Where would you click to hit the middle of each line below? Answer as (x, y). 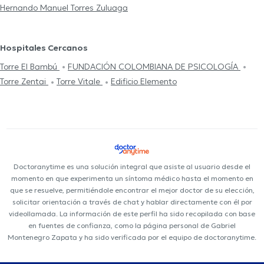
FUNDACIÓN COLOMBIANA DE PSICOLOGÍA (154, 66)
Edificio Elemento (144, 82)
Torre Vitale (80, 82)
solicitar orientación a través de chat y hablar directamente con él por (132, 202)
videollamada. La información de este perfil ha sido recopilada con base (132, 213)
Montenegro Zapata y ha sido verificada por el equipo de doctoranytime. (132, 237)
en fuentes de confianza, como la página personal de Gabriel (132, 225)
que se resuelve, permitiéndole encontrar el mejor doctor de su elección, (132, 190)
